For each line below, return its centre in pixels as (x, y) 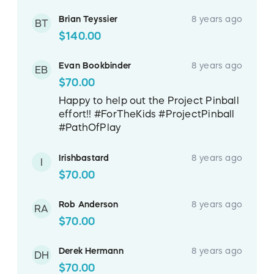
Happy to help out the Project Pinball (149, 100)
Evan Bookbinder (95, 65)
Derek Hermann (91, 250)
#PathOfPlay (90, 127)
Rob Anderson (89, 204)
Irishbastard (84, 157)
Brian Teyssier (88, 19)
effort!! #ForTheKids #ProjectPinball (147, 113)
